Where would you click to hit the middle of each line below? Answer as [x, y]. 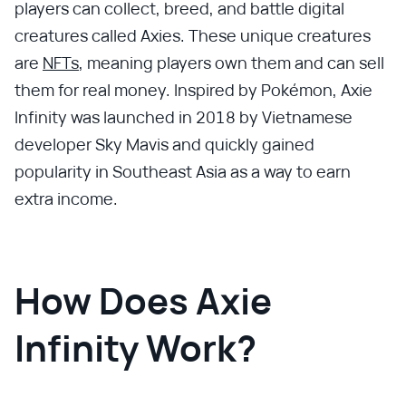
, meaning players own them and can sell [232, 63]
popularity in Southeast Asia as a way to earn [183, 171]
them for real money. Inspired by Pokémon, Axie [193, 90]
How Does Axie [143, 300]
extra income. [66, 198]
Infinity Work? [135, 348]
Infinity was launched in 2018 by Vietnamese [184, 117]
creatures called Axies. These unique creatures [193, 35]
